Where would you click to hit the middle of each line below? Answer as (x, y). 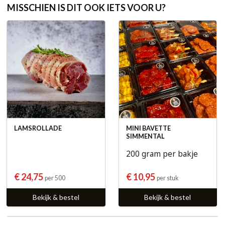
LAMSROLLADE (38, 129)
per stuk (167, 178)
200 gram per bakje (162, 154)
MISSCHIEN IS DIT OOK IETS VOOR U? (86, 7)
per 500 (55, 178)
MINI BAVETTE (148, 129)
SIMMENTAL (145, 137)
